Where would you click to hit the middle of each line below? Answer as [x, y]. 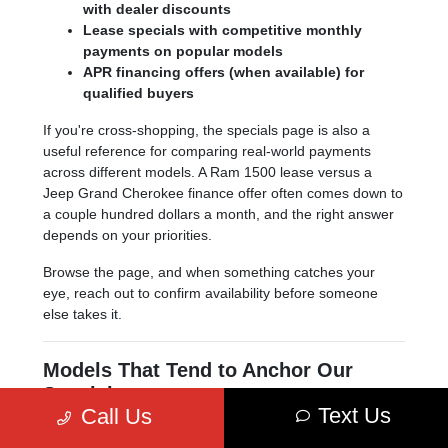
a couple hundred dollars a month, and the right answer [218, 213]
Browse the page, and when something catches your [209, 271]
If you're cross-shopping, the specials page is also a [206, 129]
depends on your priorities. [127, 234]
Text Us [354, 415]
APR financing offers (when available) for [223, 71]
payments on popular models [183, 50]
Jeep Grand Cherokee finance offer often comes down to [223, 192]
